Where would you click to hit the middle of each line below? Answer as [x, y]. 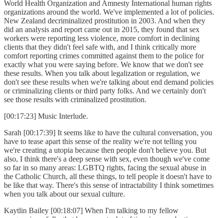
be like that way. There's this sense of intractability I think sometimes [109, 185]
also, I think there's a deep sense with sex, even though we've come [107, 159]
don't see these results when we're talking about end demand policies [109, 82]
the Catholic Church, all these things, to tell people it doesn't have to [108, 177]
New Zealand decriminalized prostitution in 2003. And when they [105, 21]
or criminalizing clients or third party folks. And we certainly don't [105, 91]
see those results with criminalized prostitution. [77, 100]
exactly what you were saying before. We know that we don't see [104, 65]
